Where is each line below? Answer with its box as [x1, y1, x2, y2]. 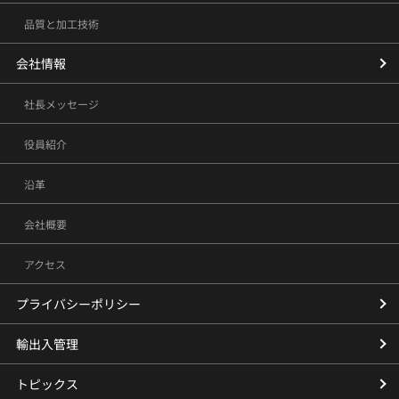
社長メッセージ [23, 96, 99, 112]
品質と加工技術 [23, 16, 99, 32]
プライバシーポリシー [15, 295, 141, 313]
